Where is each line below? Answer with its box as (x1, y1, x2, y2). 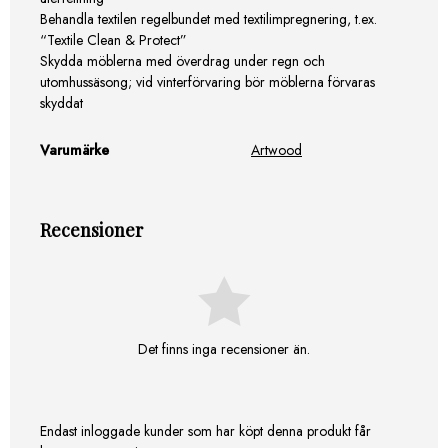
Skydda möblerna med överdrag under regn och (40, 50, 325, 71)
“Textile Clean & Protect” (40, 29, 187, 50)
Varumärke (40, 139, 109, 160)
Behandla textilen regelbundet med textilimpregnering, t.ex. (40, 8, 377, 29)
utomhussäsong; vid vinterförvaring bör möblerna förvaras (40, 71, 375, 92)
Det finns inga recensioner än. (138, 338, 310, 359)
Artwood (251, 139, 302, 160)
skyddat (40, 92, 83, 113)
